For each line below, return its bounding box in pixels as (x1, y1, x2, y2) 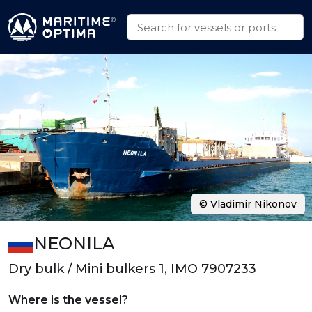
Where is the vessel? (8, 293, 128, 306)
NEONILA (33, 233, 115, 253)
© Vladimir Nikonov (199, 198, 297, 210)
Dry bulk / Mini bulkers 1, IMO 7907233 (8, 261, 256, 276)
